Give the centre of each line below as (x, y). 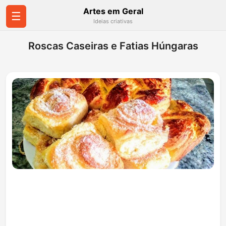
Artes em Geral (113, 11)
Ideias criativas (113, 21)
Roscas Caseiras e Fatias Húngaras (113, 46)
